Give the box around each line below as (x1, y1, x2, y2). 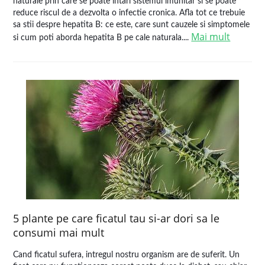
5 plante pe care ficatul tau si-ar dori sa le (13, 211, 220, 225)
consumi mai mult (13, 225, 105, 240)
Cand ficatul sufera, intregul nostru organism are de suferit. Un (13, 251, 240, 259)
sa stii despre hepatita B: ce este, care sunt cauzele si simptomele (13, 21, 250, 29)
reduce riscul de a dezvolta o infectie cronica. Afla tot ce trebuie (13, 9, 245, 17)
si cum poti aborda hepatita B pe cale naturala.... (13, 34, 192, 42)
